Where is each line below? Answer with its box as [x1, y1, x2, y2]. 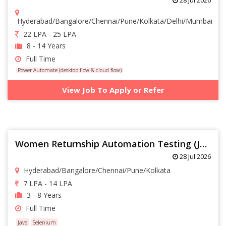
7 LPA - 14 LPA [21, 178, 72, 188]
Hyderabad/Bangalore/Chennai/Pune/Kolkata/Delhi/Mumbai [15, 16, 212, 26]
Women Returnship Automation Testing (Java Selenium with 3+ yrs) [200, 137, 207, 150]
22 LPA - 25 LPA [21, 29, 76, 39]
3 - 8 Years [25, 190, 62, 200]
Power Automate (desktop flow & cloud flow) [17, 66, 122, 74]
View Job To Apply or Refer [62, 84, 164, 95]
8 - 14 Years [25, 40, 66, 50]
